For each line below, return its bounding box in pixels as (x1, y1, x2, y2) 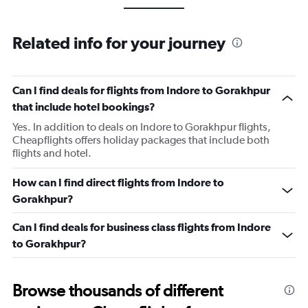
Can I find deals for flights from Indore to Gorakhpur (12, 84, 270, 96)
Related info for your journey (12, 33, 225, 52)
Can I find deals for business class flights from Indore (12, 221, 271, 233)
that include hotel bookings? (12, 100, 155, 113)
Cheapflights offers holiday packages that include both (12, 133, 269, 146)
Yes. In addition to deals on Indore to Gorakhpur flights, (12, 120, 271, 133)
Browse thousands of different (12, 280, 223, 300)
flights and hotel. (12, 146, 91, 159)
